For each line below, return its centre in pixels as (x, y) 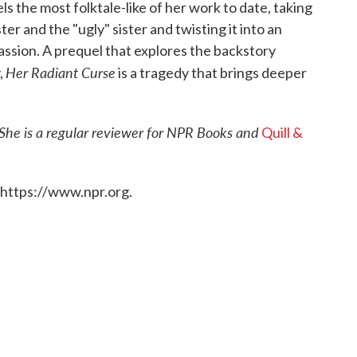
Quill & (282, 132)
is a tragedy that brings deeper (211, 72)
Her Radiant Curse (61, 72)
